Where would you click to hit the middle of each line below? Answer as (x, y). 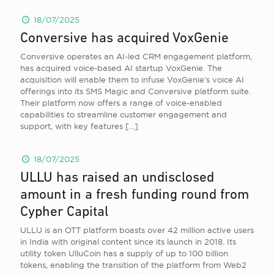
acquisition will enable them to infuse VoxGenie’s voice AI (132, 80)
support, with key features (72, 126)
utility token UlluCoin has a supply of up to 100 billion (124, 253)
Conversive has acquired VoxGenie (124, 39)
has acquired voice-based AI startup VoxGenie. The (121, 68)
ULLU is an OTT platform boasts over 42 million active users (137, 230)
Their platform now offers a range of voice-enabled (121, 103)
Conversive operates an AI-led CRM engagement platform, (136, 56)
